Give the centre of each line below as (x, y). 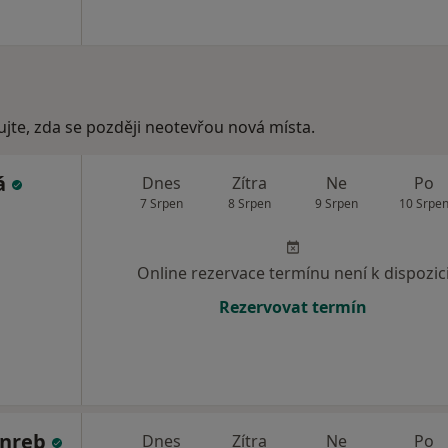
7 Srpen (162, 203)
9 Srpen (337, 203)
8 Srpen (249, 203)
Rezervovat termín (293, 307)
